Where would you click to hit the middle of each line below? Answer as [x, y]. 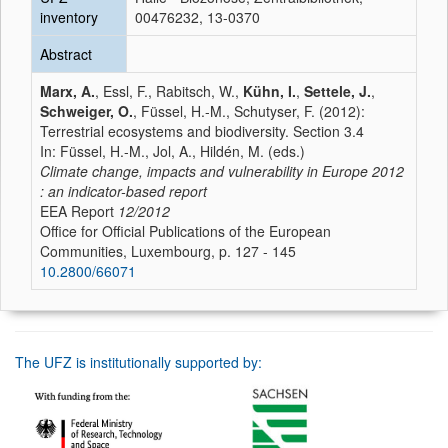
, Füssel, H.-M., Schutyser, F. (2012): [249, 111]
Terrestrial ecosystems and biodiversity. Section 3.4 [202, 131]
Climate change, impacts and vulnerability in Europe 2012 [222, 171]
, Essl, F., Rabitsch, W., [169, 91]
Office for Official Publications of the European [185, 231]
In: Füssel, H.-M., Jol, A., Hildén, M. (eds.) [172, 151]
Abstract [66, 54]
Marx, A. [67, 91]
